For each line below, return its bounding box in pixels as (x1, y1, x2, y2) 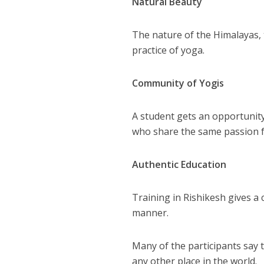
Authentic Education (132, 157, 227, 171)
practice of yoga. (132, 43, 205, 57)
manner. (132, 206, 169, 219)
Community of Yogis (132, 76, 225, 90)
